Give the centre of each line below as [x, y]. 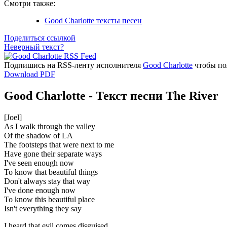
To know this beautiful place [49, 199]
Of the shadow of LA [39, 135]
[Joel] [13, 117]
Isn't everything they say [43, 208]
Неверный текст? [34, 47]
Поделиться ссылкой [40, 37]
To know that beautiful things [51, 172]
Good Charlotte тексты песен [93, 20]
